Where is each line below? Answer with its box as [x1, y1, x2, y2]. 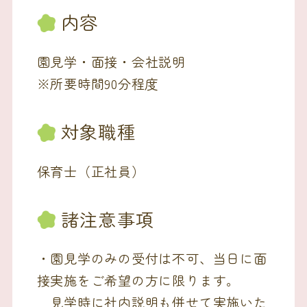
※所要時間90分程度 [36, 74, 159, 93]
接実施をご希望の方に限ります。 [36, 271, 241, 290]
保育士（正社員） [36, 161, 145, 180]
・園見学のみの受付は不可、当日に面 [36, 249, 267, 268]
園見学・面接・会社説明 [36, 52, 186, 71]
